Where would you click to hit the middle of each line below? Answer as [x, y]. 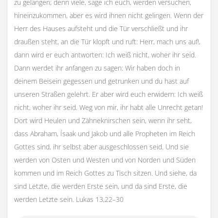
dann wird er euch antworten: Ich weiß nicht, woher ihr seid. [105, 54]
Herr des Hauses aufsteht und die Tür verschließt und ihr [101, 28]
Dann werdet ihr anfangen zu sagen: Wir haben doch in [97, 68]
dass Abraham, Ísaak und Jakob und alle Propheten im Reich [104, 133]
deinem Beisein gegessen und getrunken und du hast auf [101, 81]
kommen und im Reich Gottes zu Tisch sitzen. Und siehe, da [105, 173]
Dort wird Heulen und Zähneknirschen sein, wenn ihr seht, [103, 120]
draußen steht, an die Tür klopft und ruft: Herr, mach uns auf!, [107, 41]
